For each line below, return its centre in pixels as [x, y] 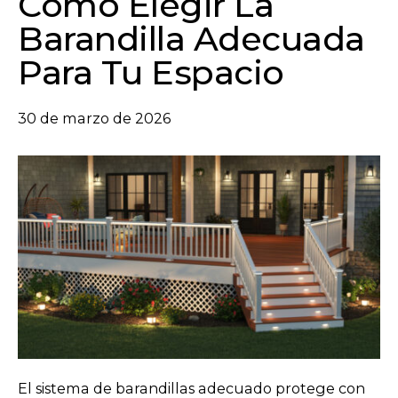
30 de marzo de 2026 [94, 118]
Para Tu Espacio [155, 72]
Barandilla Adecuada [191, 38]
